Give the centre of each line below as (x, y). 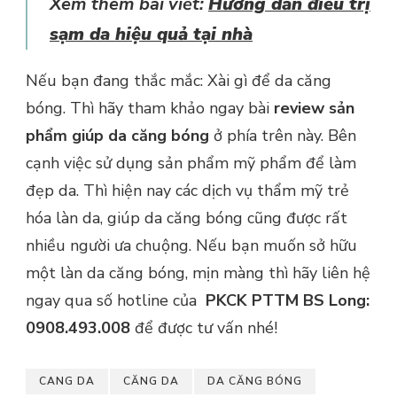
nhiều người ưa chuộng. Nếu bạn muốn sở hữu (191, 245)
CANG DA (67, 381)
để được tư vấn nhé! (206, 327)
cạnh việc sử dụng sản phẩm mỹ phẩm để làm (191, 163)
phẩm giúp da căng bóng (120, 135)
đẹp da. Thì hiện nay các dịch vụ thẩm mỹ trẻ (187, 190)
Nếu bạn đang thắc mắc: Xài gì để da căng (179, 80)
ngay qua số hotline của (116, 300)
